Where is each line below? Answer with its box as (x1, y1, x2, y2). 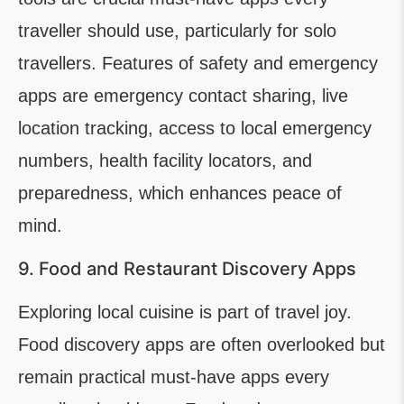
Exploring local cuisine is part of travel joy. (18, 302, 352, 322)
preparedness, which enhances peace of (18, 183, 342, 203)
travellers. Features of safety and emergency (18, 53, 378, 73)
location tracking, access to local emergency (18, 118, 372, 138)
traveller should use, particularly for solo (18, 21, 336, 41)
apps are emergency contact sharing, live (18, 86, 348, 106)
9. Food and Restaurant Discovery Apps (18, 258, 356, 280)
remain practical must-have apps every (18, 367, 329, 387)
